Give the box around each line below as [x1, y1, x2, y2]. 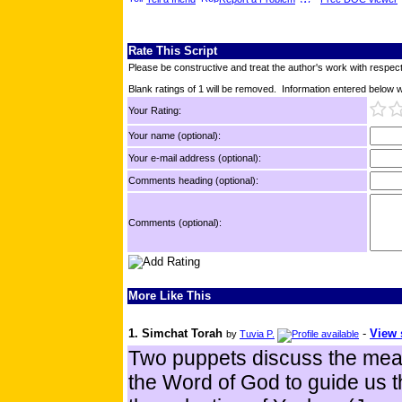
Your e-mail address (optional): [128, 153, 261, 164]
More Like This [128, 289, 211, 303]
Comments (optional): [128, 217, 222, 229]
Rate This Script [128, 44, 217, 58]
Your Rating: [128, 105, 181, 117]
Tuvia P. [240, 328, 275, 340]
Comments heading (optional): [128, 175, 258, 187]
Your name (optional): [128, 130, 221, 142]
